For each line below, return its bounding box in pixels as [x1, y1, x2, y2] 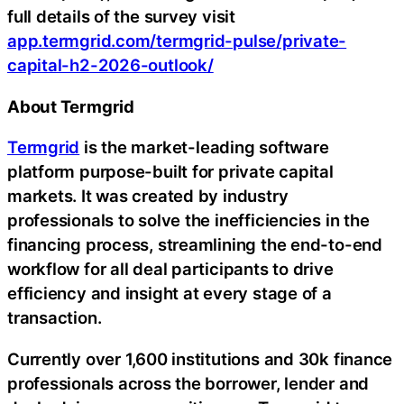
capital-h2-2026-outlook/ [7, 55, 214, 76]
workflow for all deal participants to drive [7, 259, 334, 280]
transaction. [7, 308, 102, 328]
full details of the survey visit [7, 6, 235, 27]
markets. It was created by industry [7, 186, 289, 207]
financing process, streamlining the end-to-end [7, 234, 382, 255]
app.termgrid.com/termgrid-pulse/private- [7, 31, 347, 51]
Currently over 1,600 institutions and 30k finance [7, 348, 393, 369]
